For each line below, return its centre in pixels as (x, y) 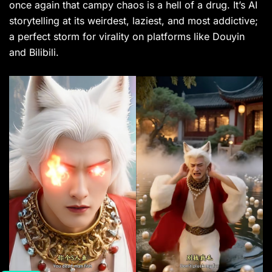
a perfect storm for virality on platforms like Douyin (127, 37)
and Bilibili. (34, 53)
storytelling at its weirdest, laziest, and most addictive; (134, 21)
